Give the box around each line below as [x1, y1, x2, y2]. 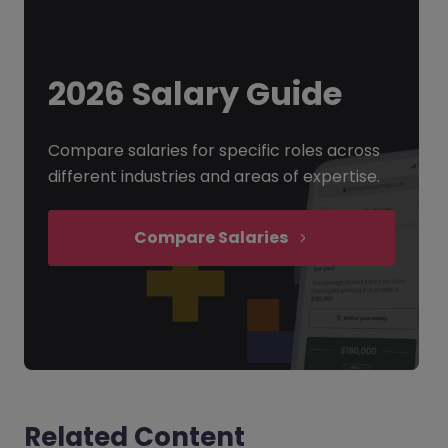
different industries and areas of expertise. [48, 165, 380, 189]
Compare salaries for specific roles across [48, 139, 380, 163]
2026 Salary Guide [48, 71, 342, 117]
